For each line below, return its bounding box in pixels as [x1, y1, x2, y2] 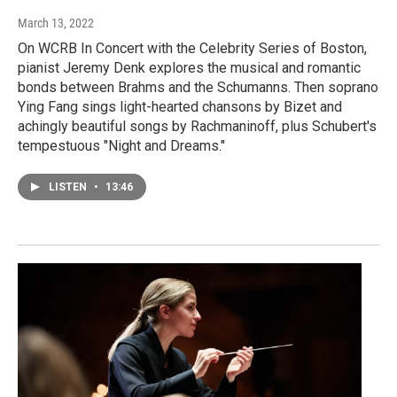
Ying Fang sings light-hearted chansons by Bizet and [18, 98, 342, 116]
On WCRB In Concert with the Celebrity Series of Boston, [18, 40, 367, 58]
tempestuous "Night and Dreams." [18, 137, 225, 155]
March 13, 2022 [18, 16, 94, 31]
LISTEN [49, 181, 90, 194]
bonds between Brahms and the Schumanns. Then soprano [18, 79, 378, 97]
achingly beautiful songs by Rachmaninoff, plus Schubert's [18, 118, 377, 136]
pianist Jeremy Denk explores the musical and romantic [18, 59, 361, 77]
